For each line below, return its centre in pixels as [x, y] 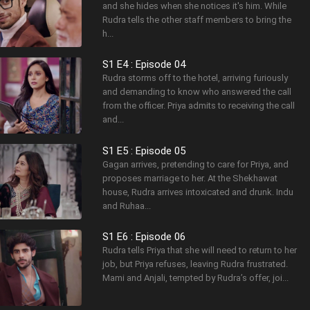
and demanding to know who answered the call [197, 92]
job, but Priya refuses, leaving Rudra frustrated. [195, 264]
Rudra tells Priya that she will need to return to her [200, 250]
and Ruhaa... [127, 206]
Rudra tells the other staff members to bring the [197, 19]
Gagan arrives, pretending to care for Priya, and [196, 164]
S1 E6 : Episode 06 [144, 237]
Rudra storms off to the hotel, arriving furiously [195, 78]
